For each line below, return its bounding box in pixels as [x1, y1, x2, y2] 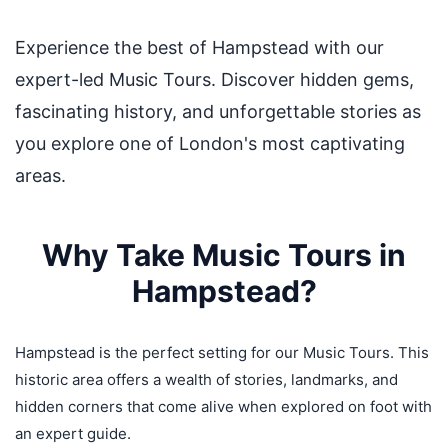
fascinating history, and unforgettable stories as [15, 101, 421, 122]
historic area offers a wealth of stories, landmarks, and [15, 370, 398, 389]
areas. [15, 165, 66, 186]
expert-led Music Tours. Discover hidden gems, [15, 69, 414, 90]
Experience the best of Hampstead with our [15, 37, 384, 58]
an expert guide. [15, 424, 131, 443]
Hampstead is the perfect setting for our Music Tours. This [15, 343, 429, 362]
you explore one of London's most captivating [15, 133, 405, 154]
